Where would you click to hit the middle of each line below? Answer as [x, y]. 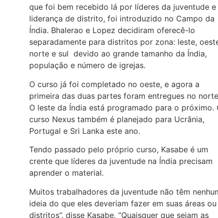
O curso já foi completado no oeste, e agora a [114, 84]
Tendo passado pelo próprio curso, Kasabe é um [119, 150]
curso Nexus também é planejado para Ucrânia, [117, 119]
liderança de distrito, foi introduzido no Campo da [122, 19]
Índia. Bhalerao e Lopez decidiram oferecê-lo [112, 30]
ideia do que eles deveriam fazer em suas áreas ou [123, 203]
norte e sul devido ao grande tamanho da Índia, [118, 54]
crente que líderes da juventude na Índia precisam [121, 161]
